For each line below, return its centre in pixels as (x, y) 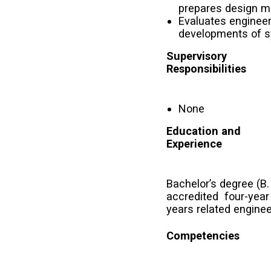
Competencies (203, 236)
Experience (194, 143)
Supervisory (197, 56)
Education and (204, 131)
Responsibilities (207, 69)
